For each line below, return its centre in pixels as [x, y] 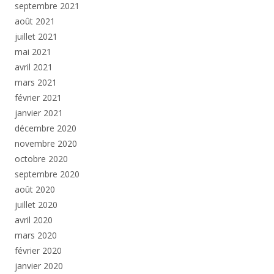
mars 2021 [36, 83]
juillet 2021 [36, 37]
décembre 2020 [46, 128]
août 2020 [35, 190]
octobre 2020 [41, 159]
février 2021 [38, 98]
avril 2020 [34, 220]
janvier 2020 [39, 266]
